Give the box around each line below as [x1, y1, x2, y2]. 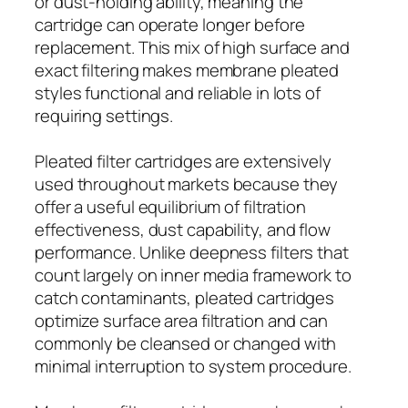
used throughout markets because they [35, 171, 339, 196]
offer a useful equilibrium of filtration [35, 194, 306, 219]
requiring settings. [35, 103, 174, 127]
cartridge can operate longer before [35, 12, 305, 36]
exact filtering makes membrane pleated [35, 57, 340, 82]
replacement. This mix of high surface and [35, 35, 350, 59]
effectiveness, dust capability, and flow [35, 217, 331, 241]
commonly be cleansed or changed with [35, 331, 337, 355]
